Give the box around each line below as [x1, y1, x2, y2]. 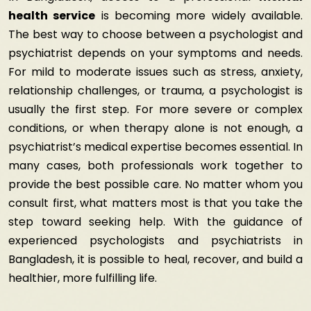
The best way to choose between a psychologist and [8, 26, 303, 42]
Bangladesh [8, 251, 72, 267]
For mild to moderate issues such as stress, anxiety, [8, 64, 303, 80]
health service [8, 8, 96, 24]
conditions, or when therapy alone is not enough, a [8, 120, 303, 136]
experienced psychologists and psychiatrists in [8, 233, 303, 249]
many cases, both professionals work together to [8, 158, 303, 174]
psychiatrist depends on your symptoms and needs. [8, 45, 303, 61]
